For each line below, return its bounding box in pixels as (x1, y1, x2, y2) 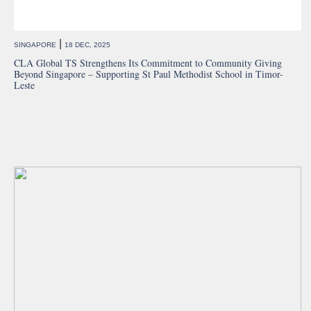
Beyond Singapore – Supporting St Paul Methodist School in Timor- (14, 67, 283, 81)
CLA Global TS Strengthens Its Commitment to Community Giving (14, 56, 282, 70)
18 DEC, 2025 (65, 41, 110, 49)
